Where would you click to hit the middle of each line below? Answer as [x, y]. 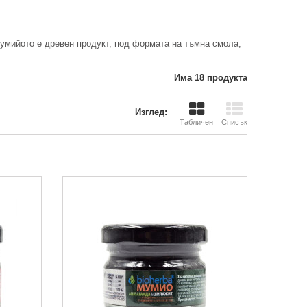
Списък [234, 122]
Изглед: [151, 112]
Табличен [196, 122]
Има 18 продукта [211, 78]
